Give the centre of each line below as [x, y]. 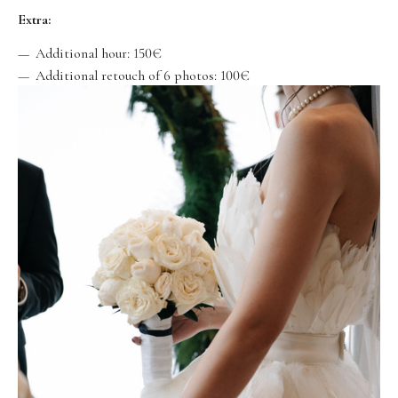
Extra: [34, 20]
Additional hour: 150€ [99, 54]
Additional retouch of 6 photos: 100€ [143, 76]
